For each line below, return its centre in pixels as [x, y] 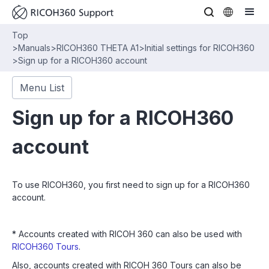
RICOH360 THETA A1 [98, 48]
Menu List [42, 88]
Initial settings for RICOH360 [200, 48]
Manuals [34, 48]
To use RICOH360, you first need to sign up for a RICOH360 [131, 185]
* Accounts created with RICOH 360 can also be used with [127, 234]
